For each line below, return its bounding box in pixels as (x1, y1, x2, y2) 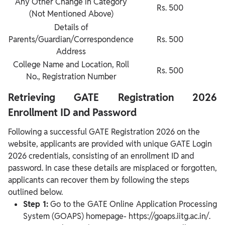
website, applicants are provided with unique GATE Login (8, 139, 212, 150)
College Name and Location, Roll (13, 59, 129, 70)
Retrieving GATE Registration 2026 (8, 91, 217, 104)
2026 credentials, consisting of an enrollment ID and (8, 151, 194, 162)
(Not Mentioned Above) (29, 9, 114, 20)
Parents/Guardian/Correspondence (9, 34, 134, 45)
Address (56, 46, 86, 57)
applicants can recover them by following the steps (8, 175, 189, 186)
